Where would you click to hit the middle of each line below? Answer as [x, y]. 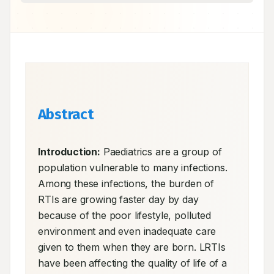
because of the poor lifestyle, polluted [124, 215]
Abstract [66, 114]
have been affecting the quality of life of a [132, 263]
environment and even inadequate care [127, 231]
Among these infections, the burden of [126, 183]
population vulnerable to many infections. [133, 168]
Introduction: [69, 152]
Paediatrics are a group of [161, 152]
